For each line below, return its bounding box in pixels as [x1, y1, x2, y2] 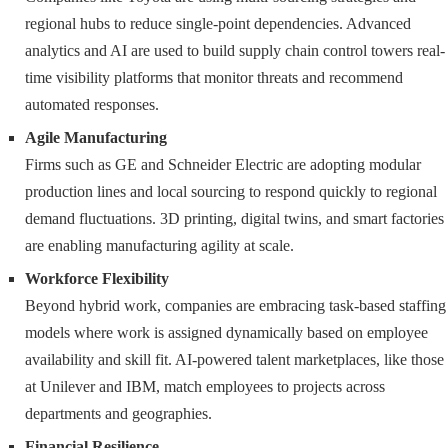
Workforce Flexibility [25, 270, 169, 288]
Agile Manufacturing [25, 129, 167, 147]
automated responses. [25, 96, 159, 114]
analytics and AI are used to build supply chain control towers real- [25, 42, 445, 60]
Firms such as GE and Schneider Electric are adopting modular [25, 156, 421, 174]
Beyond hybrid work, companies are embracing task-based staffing [25, 297, 446, 315]
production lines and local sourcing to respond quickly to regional [25, 183, 437, 201]
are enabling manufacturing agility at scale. [25, 237, 294, 255]
